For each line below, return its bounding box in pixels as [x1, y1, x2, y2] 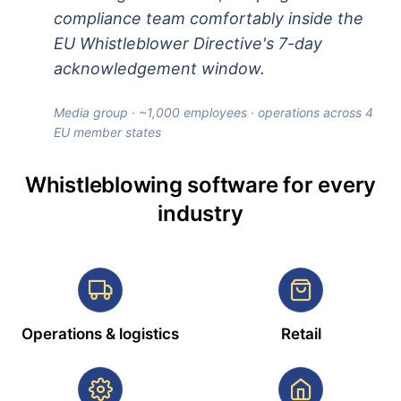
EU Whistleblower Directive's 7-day [54, 34, 322, 54]
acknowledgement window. [54, 59, 265, 79]
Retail [280, 325, 321, 344]
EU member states [54, 124, 161, 141]
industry [158, 200, 243, 227]
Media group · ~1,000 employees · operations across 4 [54, 105, 373, 121]
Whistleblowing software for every [24, 172, 377, 199]
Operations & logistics [21, 325, 179, 344]
